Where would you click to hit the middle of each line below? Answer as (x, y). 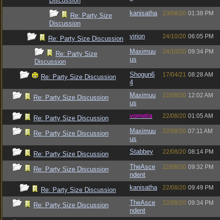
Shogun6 (142, 74)
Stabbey (141, 151)
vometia (141, 116)
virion (137, 36)
